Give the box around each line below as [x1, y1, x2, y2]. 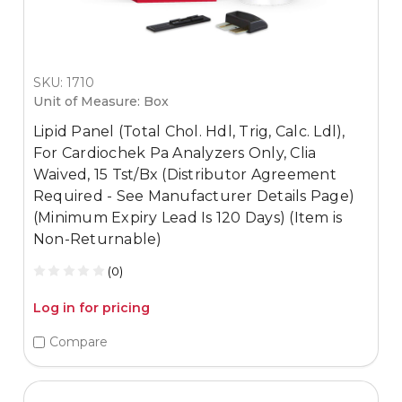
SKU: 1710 [32, 74, 94, 91]
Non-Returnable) [32, 230, 162, 248]
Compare [48, 334, 108, 351]
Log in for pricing [32, 299, 150, 316]
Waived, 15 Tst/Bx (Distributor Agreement [32, 165, 336, 183]
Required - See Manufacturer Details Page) [32, 187, 355, 205]
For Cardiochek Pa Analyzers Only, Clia [32, 144, 317, 162]
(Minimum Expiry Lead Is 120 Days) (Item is [32, 208, 343, 226]
